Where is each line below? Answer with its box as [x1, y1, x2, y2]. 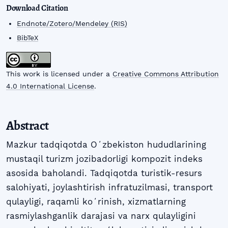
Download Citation [6, 3, 68, 14]
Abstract [6, 117, 49, 135]
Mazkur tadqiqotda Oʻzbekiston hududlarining [6, 139, 206, 150]
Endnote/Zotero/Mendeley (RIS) [17, 19, 128, 28]
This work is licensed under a [6, 69, 112, 78]
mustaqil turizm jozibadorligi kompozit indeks [6, 154, 203, 164]
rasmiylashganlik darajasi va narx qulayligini [6, 211, 196, 221]
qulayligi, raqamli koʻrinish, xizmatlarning [6, 196, 186, 207]
